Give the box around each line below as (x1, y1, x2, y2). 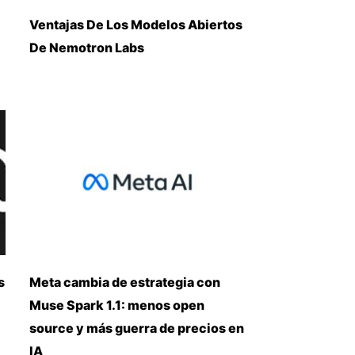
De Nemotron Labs (29, 39, 144, 55)
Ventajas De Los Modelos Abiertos (29, 16, 242, 32)
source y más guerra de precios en (29, 319, 244, 336)
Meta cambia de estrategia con (29, 273, 220, 290)
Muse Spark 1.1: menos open (29, 296, 204, 313)
